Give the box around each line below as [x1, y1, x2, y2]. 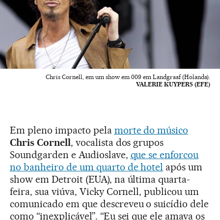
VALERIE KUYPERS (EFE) [136, 81, 210, 88]
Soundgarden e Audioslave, [10, 149, 131, 161]
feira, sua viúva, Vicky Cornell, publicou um [10, 186, 199, 198]
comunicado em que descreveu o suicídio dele [10, 198, 209, 210]
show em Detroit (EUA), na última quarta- [10, 173, 191, 186]
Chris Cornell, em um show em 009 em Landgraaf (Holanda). [46, 73, 210, 81]
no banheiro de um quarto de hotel [10, 161, 164, 173]
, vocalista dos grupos [70, 137, 164, 149]
